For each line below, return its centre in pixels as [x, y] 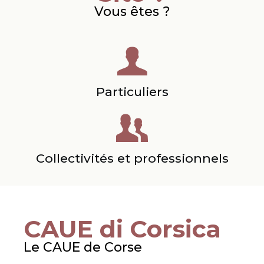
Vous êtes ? [132, 12]
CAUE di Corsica [122, 229]
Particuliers [132, 92]
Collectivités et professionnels [132, 159]
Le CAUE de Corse [83, 247]
